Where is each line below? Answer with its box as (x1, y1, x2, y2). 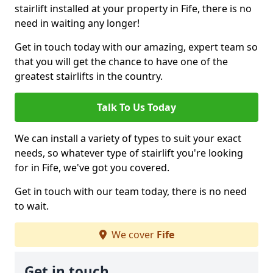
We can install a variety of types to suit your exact (15, 132, 241, 146)
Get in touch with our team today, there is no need (15, 185, 247, 199)
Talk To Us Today (97, 101, 176, 115)
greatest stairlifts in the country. (15, 69, 163, 83)
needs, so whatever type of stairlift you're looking (15, 146, 243, 160)
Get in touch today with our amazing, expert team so (15, 40, 258, 54)
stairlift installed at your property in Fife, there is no (15, 2, 252, 16)
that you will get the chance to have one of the (15, 55, 228, 69)
